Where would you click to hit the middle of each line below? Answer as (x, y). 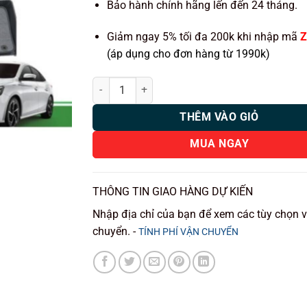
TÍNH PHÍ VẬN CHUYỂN (188, 232)
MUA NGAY (220, 144)
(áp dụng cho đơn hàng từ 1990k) (188, 53)
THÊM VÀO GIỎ (219, 117)
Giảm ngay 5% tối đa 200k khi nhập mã (203, 36)
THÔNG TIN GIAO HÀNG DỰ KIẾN (172, 192)
